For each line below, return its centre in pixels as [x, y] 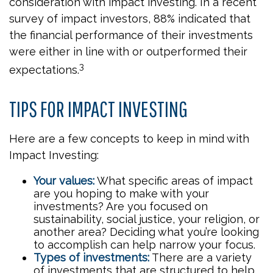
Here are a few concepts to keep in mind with [129, 139]
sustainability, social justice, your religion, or [147, 219]
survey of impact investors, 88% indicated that [130, 19]
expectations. [44, 70]
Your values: [64, 181]
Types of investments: [91, 257]
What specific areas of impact [174, 181]
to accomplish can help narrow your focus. [144, 245]
